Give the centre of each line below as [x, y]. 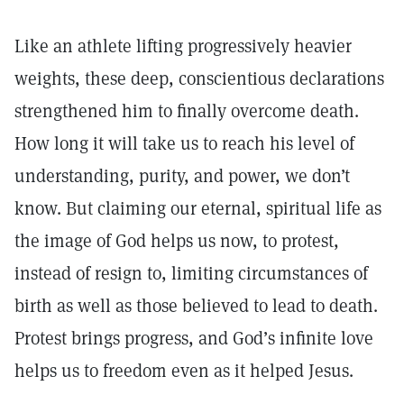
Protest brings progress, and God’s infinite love [194, 338]
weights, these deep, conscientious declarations [199, 78]
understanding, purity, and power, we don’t [182, 176]
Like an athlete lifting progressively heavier [183, 46]
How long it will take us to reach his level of [184, 143]
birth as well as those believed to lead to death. [196, 306]
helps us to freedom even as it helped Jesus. [186, 371]
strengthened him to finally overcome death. [187, 111]
